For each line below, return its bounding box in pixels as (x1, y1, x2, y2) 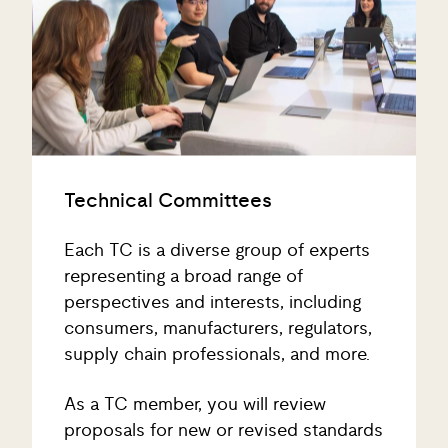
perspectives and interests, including (64, 275, 361, 294)
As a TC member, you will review (64, 377, 326, 396)
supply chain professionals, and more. (64, 327, 375, 346)
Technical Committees (64, 172, 272, 193)
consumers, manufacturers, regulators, (64, 301, 372, 320)
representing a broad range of (64, 249, 303, 268)
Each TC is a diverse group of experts (64, 223, 370, 242)
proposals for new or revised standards (64, 403, 383, 422)
